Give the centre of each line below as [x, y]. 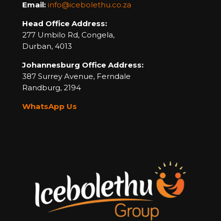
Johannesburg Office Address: [83, 65]
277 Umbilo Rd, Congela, [68, 35]
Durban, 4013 [47, 46]
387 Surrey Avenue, [59, 76]
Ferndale [114, 76]
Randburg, [43, 88]
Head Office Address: [65, 24]
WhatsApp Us [50, 107]
